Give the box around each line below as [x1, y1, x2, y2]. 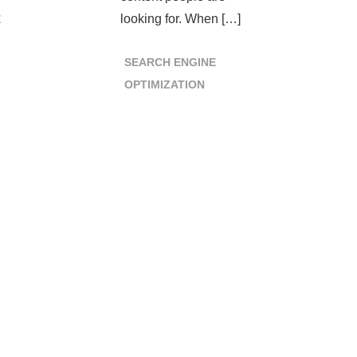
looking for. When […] [120, 12, 241, 25]
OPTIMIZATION [124, 78, 205, 91]
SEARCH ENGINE [124, 56, 216, 69]
